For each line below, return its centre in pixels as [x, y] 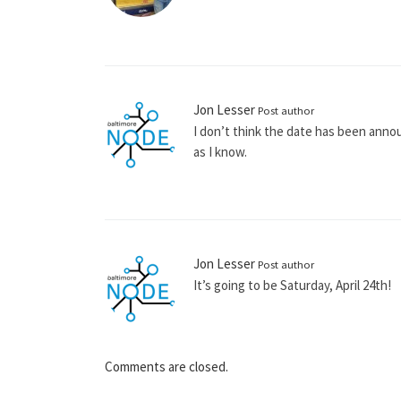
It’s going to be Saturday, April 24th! [292, 286]
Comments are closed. [166, 367]
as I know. [220, 152]
